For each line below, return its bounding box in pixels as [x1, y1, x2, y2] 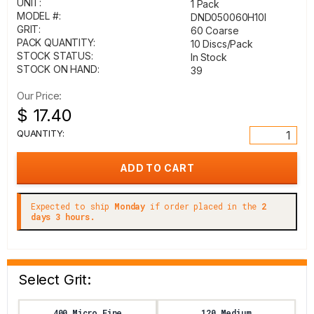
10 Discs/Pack [191, 38, 253, 50]
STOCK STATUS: [17, 50, 93, 62]
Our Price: [17, 90, 62, 102]
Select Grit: [18, 271, 91, 288]
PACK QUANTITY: [17, 36, 95, 48]
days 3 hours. [31, 211, 95, 222]
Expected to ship [31, 200, 115, 212]
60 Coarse [191, 25, 239, 36]
